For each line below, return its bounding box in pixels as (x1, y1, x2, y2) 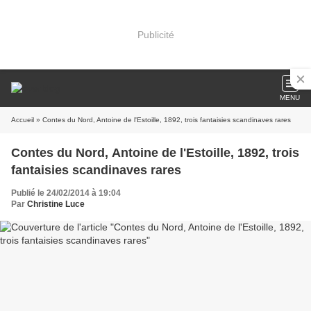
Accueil (11, 116, 34, 124)
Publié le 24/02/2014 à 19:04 (11, 188, 121, 198)
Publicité (137, 28, 174, 40)
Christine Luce (27, 199, 85, 209)
